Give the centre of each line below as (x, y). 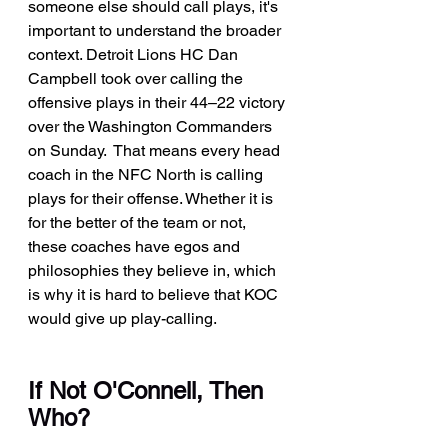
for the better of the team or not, (139, 222)
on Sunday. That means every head (156, 150)
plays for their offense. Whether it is (152, 198)
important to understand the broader (156, 30)
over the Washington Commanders (152, 126)
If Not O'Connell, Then (149, 390)
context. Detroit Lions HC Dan (135, 54)
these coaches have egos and (136, 246)
